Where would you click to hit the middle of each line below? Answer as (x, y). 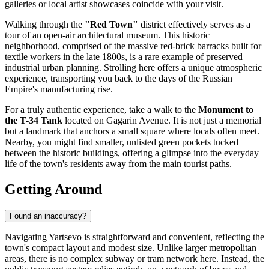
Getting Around (53, 189)
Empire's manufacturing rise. (59, 89)
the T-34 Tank (34, 121)
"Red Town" (111, 25)
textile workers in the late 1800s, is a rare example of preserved (124, 57)
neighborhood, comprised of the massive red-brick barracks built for (133, 46)
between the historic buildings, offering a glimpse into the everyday (132, 153)
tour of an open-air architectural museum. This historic (107, 35)
